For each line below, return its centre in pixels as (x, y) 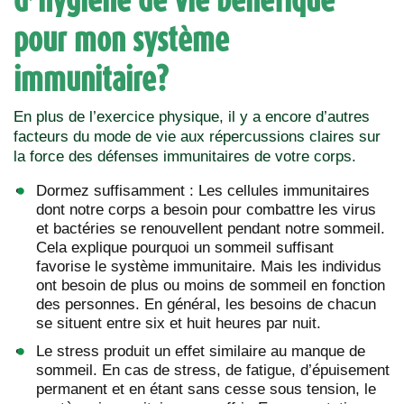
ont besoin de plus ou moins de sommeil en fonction (211, 285)
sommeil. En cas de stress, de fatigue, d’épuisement (213, 370)
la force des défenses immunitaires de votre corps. (185, 156)
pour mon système (121, 38)
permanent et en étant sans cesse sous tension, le (206, 389)
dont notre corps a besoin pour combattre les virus (206, 209)
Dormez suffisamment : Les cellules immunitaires (203, 190)
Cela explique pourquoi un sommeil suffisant (185, 247)
